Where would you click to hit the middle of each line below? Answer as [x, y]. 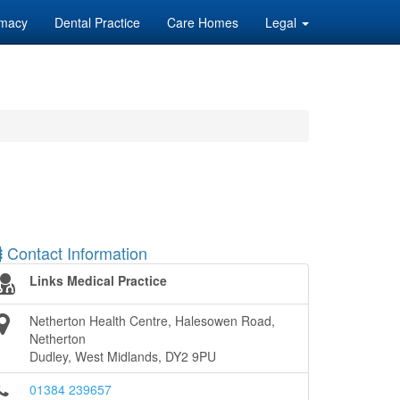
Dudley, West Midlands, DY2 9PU [123, 356]
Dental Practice [97, 22]
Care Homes [203, 22]
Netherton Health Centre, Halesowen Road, [152, 321]
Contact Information [75, 253]
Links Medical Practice [98, 280]
